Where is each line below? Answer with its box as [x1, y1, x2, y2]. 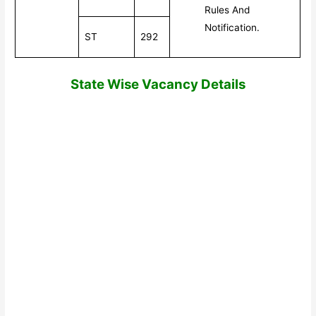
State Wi [71, 75, 124, 92]
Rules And [205, 4, 250, 16]
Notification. [205, 22, 260, 34]
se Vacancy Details [124, 75, 245, 92]
